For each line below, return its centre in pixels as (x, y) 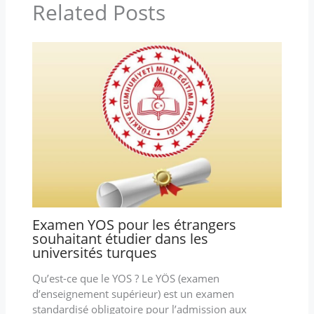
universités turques (94, 252)
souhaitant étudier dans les (120, 238)
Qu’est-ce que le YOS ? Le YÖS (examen (125, 278)
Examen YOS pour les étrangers (134, 224)
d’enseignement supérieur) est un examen (133, 293)
